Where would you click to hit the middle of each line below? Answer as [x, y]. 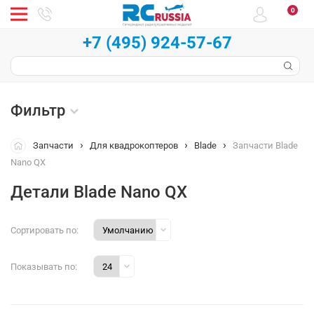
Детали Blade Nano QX [99, 192]
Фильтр [38, 110]
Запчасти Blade [265, 145]
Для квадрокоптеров [134, 145]
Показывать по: [44, 266]
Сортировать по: [45, 230]
